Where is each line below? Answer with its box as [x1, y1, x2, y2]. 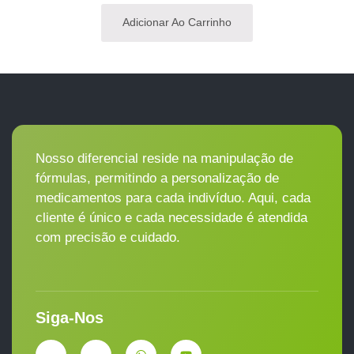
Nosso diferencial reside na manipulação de [36, 151, 293, 167]
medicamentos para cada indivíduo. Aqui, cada [36, 190, 311, 206]
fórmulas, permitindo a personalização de [36, 171, 279, 186]
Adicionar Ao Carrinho [122, 16, 232, 29]
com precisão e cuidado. [36, 230, 180, 246]
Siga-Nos [36, 309, 104, 327]
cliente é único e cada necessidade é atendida [36, 210, 307, 226]
